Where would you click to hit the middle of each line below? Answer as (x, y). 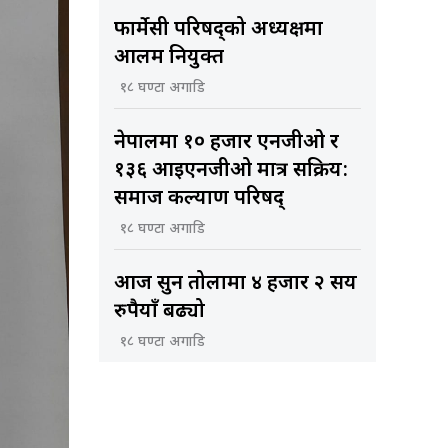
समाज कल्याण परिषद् (198, 198)
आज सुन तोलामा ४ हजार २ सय (235, 283)
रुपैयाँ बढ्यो (159, 311)
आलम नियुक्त (168, 57)
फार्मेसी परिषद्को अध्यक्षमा (218, 29)
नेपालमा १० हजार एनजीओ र (226, 142)
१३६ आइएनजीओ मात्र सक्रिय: (230, 170)
